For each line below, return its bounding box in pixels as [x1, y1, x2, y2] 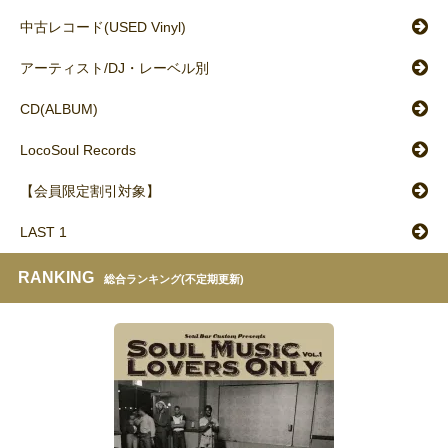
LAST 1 [20, 224, 67, 241]
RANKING [18, 269, 94, 287]
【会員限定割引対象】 [20, 183, 160, 200]
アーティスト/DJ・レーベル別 [20, 60, 209, 77]
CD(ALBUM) [20, 101, 98, 118]
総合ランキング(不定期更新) [104, 273, 244, 286]
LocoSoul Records [20, 142, 136, 159]
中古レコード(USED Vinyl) [20, 19, 186, 36]
